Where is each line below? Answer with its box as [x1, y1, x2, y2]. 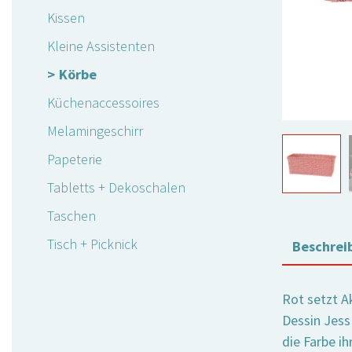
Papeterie [47, 150, 102, 169]
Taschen [47, 207, 96, 225]
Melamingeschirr [47, 122, 143, 141]
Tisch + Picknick [47, 235, 137, 254]
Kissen [47, 9, 85, 27]
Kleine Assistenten [47, 37, 155, 56]
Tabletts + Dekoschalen [47, 178, 185, 197]
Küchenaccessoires [47, 93, 159, 112]
